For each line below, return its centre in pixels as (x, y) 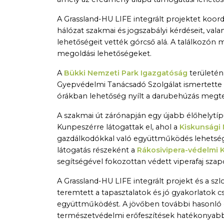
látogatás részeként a (97, 150)
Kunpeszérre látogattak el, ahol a (118, 127)
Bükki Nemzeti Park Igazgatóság (126, 73)
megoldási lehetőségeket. (104, 54)
